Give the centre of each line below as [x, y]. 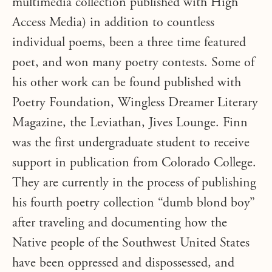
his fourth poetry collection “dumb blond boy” [134, 203]
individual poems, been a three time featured [129, 43]
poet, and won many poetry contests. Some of [133, 63]
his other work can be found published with [127, 83]
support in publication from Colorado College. [134, 163]
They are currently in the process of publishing [134, 183]
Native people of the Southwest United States [131, 243]
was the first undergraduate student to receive [131, 143]
